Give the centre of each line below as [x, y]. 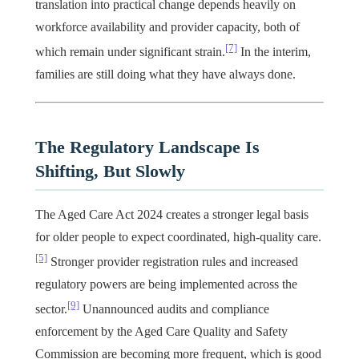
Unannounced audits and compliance [174, 309]
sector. [51, 309]
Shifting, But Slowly [110, 171]
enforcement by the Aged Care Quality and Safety [161, 332]
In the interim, [274, 52]
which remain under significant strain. [130, 52]
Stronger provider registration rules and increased [173, 262]
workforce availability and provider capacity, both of [167, 27]
